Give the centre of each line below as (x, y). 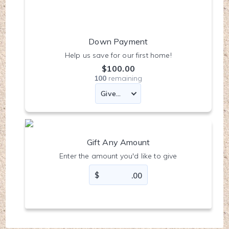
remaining (125, 78)
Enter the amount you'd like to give (118, 156)
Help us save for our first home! (118, 55)
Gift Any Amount (118, 142)
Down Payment (118, 41)
